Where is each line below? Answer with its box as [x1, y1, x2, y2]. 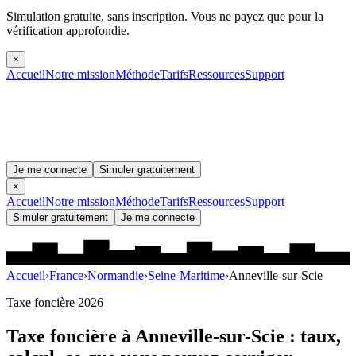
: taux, [284, 326, 341, 347]
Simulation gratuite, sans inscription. [6, 10, 188, 23]
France [49, 269, 83, 283]
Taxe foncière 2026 [6, 296, 103, 310]
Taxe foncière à [6, 326, 135, 347]
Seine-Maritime [148, 269, 225, 283]
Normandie [87, 269, 144, 283]
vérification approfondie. [6, 24, 130, 37]
